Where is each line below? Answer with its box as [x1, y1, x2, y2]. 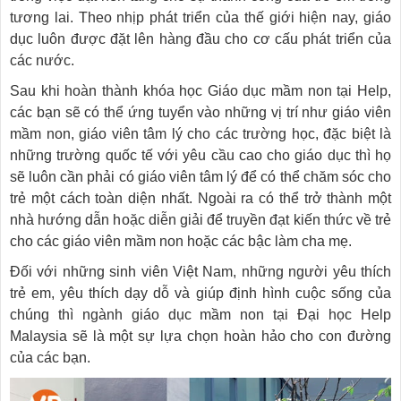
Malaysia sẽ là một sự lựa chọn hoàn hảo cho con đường [10, 328, 391, 344]
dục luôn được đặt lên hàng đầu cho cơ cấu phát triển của [10, 30, 391, 47]
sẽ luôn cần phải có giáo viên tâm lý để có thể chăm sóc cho [10, 168, 391, 184]
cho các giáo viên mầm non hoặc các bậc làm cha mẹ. [10, 233, 352, 249]
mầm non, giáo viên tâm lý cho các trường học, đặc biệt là [10, 125, 391, 141]
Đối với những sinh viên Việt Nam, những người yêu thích [10, 263, 391, 279]
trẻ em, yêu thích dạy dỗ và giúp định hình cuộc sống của [10, 285, 391, 301]
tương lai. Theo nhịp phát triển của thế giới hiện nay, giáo [10, 9, 391, 25]
